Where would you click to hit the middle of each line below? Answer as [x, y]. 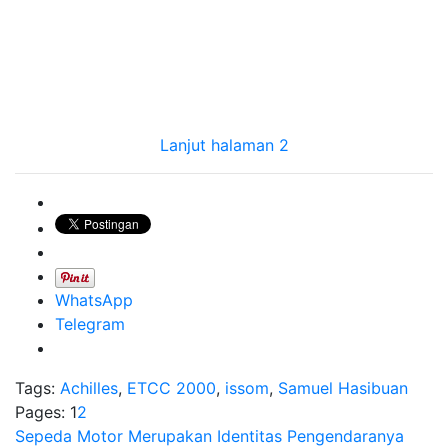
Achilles [89, 388]
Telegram [90, 324]
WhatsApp [94, 300]
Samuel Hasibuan [343, 388]
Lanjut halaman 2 [224, 145]
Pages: [42, 412]
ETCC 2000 [171, 388]
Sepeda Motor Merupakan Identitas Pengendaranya [209, 436]
